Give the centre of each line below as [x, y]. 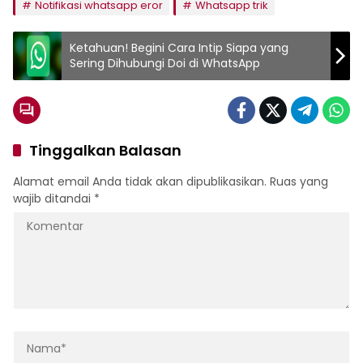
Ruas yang [299, 181]
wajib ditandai [53, 199]
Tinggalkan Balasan [105, 150]
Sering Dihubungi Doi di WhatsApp [165, 63]
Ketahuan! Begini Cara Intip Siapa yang [179, 48]
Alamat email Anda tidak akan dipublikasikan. [140, 181]
